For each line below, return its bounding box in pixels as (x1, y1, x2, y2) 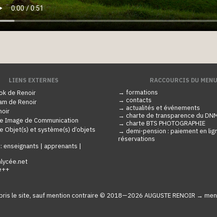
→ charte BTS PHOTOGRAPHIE (118, 119, 205, 127)
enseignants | (3, 141, 44, 150)
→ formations (118, 88, 158, 96)
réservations (118, 134, 155, 143)
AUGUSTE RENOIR (144, 191, 195, 200)
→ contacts (118, 95, 152, 104)
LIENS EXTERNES (8, 76, 59, 84)
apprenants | (44, 141, 81, 150)
